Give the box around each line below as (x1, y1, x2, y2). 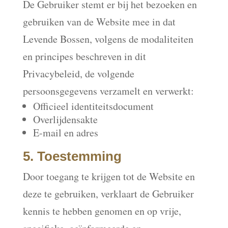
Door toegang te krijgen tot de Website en (22, 169, 195, 183)
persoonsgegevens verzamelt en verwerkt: (22, 84, 194, 98)
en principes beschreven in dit (22, 49, 146, 63)
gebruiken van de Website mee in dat (22, 15, 176, 28)
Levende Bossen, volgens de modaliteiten (22, 32, 193, 46)
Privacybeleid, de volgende (22, 67, 134, 80)
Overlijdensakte (33, 112, 98, 126)
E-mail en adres (33, 126, 98, 139)
